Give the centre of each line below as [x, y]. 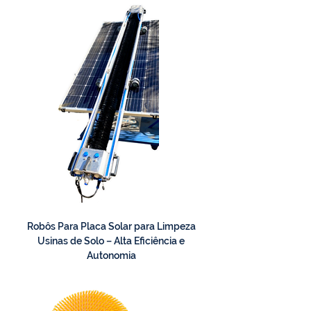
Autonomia [111, 255]
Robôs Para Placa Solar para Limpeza [111, 226]
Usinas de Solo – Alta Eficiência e [111, 241]
